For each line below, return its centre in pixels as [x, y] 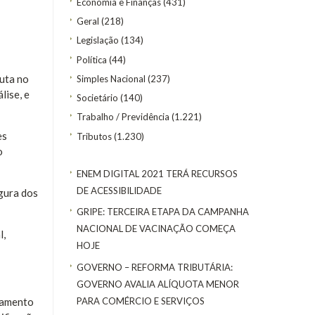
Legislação [98, 40]
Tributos [94, 136]
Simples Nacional [111, 78]
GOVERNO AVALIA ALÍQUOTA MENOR [158, 284]
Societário [97, 98]
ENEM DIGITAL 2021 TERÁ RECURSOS [157, 173]
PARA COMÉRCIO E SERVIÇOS [141, 301]
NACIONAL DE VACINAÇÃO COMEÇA [156, 229]
